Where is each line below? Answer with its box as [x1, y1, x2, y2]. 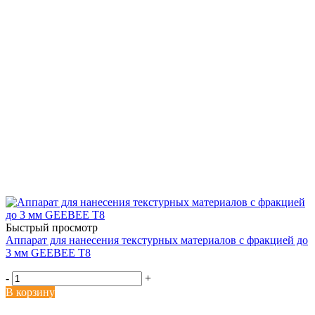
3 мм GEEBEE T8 [6, 246, 91, 259]
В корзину [6, 285, 55, 298]
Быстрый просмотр [6, 221, 98, 233]
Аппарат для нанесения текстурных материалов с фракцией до [6, 233, 308, 246]
